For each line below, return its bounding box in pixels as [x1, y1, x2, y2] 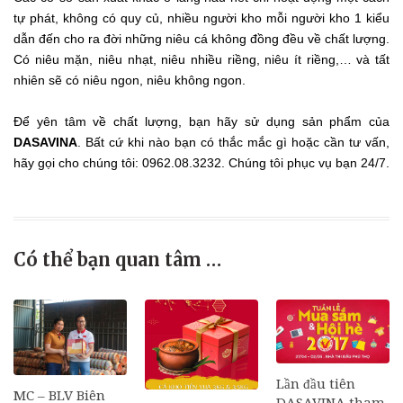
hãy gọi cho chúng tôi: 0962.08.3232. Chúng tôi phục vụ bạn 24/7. [13, 155, 390, 170]
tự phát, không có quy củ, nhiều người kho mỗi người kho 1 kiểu [13, 10, 390, 25]
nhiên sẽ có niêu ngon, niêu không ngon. [13, 72, 246, 87]
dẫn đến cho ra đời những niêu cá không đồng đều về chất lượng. [13, 31, 390, 46]
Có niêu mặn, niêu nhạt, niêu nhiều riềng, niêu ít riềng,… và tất [13, 51, 390, 67]
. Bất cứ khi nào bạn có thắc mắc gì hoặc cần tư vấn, [77, 134, 390, 149]
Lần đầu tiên [276, 375, 355, 392]
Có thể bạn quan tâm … [13, 248, 221, 272]
